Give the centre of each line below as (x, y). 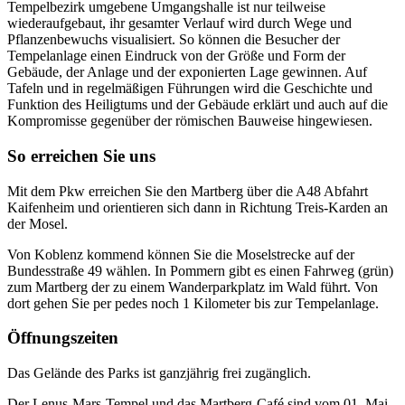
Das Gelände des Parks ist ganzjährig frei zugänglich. (159, 373)
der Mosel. (38, 223)
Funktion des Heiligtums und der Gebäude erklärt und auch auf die (198, 105)
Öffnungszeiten (63, 338)
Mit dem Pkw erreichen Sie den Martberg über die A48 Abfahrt (188, 191)
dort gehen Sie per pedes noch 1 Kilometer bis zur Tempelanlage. (193, 303)
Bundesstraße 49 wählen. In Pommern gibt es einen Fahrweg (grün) (200, 270)
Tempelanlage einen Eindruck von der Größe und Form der (176, 56)
